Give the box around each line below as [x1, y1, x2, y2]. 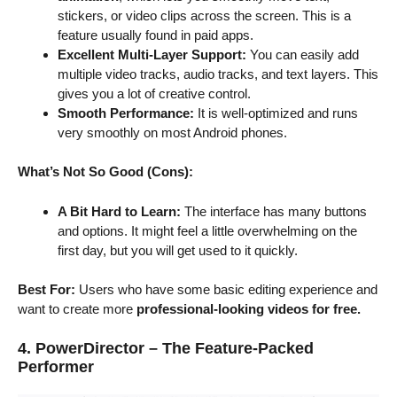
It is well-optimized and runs [194, 105, 358, 121]
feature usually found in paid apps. [58, 27, 253, 43]
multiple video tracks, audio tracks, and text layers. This [58, 66, 378, 82]
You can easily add [246, 46, 359, 62]
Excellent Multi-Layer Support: [58, 46, 246, 62]
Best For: [18, 282, 75, 298]
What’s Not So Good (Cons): [18, 164, 193, 180]
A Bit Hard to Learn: [58, 203, 181, 219]
